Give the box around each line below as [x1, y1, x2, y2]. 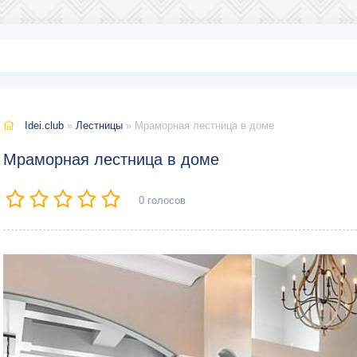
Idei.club [25, 120, 64, 131]
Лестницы [76, 120, 123, 131]
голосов [144, 194, 186, 206]
